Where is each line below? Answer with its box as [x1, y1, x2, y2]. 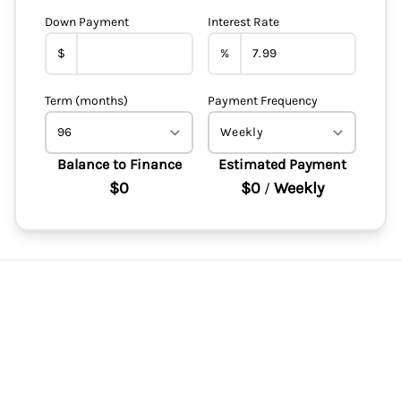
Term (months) [45, 93, 128, 108]
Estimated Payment [218, 156, 346, 173]
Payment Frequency [208, 93, 318, 108]
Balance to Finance [56, 156, 182, 173]
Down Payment [45, 14, 129, 30]
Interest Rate [208, 14, 279, 30]
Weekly [273, 178, 324, 198]
